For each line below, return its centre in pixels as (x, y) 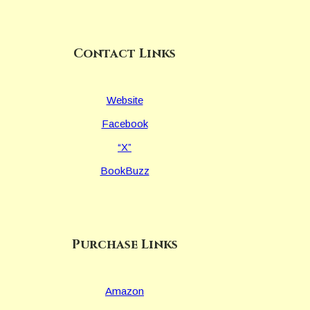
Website (125, 100)
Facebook (125, 123)
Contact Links (125, 53)
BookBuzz (125, 170)
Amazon (125, 291)
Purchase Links (125, 245)
